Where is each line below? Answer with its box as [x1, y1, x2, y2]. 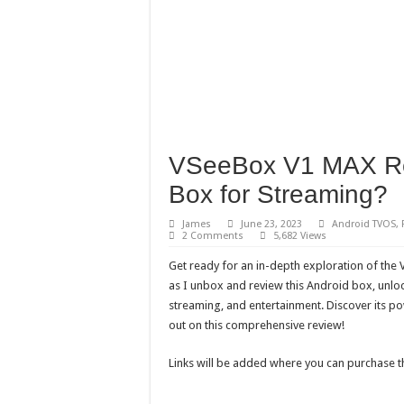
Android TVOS [332, 218, 396, 231]
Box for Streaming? [169, 180, 388, 209]
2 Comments [182, 230, 243, 243]
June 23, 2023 [241, 218, 302, 231]
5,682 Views [273, 230, 326, 243]
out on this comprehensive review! [169, 318, 344, 333]
